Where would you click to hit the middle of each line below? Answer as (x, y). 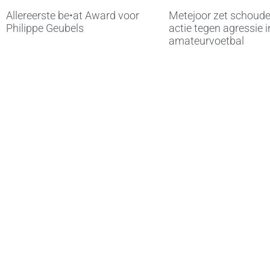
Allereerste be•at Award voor (73, 16)
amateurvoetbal (206, 41)
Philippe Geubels (45, 28)
